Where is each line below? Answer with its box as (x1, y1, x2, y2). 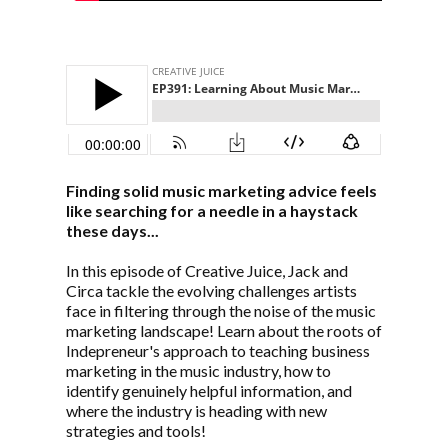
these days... (66, 220, 159, 240)
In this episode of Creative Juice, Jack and (66, 260, 348, 280)
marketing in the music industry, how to (66, 360, 331, 380)
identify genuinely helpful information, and (66, 380, 352, 400)
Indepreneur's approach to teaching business (66, 340, 370, 360)
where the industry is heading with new (66, 400, 327, 420)
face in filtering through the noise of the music (66, 300, 376, 320)
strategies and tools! (66, 420, 206, 440)
